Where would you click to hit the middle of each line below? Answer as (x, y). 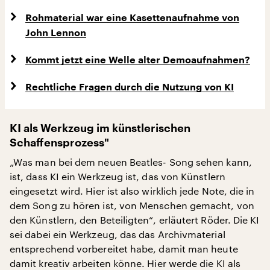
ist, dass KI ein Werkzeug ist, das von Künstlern (118, 176)
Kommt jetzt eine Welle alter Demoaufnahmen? (138, 60)
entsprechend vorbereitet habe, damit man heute (124, 249)
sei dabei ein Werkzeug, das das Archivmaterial (118, 234)
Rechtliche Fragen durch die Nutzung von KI (130, 87)
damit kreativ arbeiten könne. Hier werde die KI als (125, 263)
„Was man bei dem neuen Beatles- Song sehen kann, (131, 162)
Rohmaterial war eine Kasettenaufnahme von (132, 18)
